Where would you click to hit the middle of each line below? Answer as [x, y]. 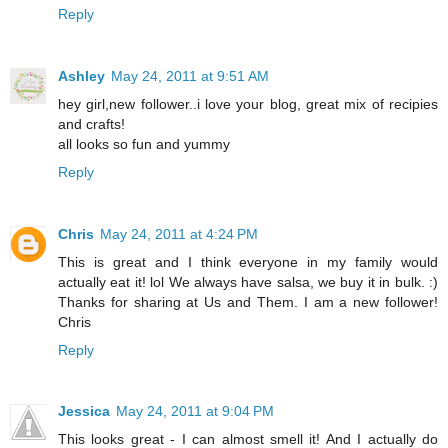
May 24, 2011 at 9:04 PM [195, 411]
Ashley [81, 75]
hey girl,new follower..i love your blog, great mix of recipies [248, 103]
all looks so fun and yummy [144, 143]
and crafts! [91, 123]
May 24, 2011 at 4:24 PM [179, 233]
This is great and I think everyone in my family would [248, 261]
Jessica [84, 411]
